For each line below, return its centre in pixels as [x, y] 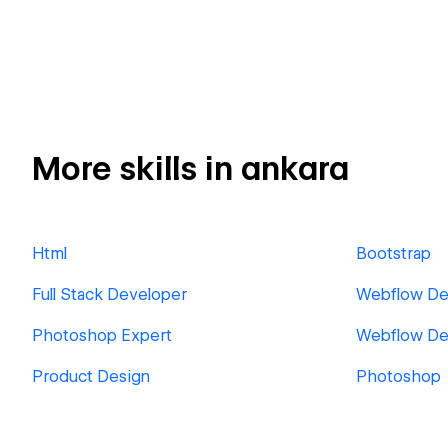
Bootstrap [393, 253]
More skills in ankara [190, 168]
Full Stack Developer [109, 294]
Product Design [91, 376]
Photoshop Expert [102, 335]
